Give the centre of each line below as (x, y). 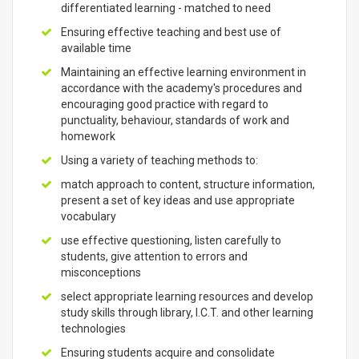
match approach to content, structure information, (188, 184)
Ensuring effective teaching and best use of (171, 32)
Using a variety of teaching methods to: (159, 160)
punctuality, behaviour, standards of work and (175, 120)
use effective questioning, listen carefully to (171, 240)
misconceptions (101, 272)
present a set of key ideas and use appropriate (178, 200)
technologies (93, 329)
